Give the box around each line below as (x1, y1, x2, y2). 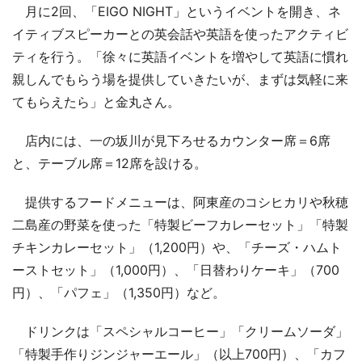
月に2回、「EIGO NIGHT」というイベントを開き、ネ (12, 2, 341, 19)
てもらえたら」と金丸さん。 (12, 93, 180, 110)
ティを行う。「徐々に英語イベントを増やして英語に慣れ (12, 48, 348, 65)
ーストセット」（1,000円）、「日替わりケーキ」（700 (12, 261, 339, 278)
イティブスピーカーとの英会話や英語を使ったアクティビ (12, 25, 348, 42)
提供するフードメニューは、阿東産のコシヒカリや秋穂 (12, 193, 348, 210)
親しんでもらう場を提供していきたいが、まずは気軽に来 (12, 70, 348, 87)
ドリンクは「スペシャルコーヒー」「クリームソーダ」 (12, 322, 348, 339)
